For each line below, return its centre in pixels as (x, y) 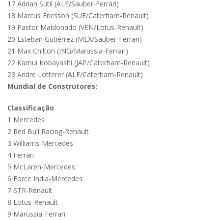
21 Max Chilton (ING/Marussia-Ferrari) (68, 51)
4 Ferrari (21, 155)
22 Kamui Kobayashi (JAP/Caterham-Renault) (79, 63)
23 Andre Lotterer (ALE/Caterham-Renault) (75, 75)
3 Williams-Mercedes (40, 143)
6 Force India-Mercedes (45, 179)
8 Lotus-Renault (33, 202)
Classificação (31, 108)
